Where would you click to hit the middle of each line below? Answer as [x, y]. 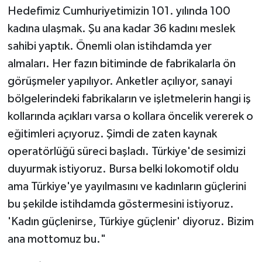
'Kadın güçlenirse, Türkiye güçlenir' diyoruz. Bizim [130, 222]
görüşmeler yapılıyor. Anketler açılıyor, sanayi [120, 82]
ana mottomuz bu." [56, 239]
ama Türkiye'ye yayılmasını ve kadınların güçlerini [127, 187]
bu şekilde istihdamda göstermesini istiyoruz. [120, 204]
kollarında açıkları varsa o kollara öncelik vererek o [130, 117]
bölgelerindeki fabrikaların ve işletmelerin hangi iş [129, 99]
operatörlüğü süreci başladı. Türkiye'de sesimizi [126, 152]
